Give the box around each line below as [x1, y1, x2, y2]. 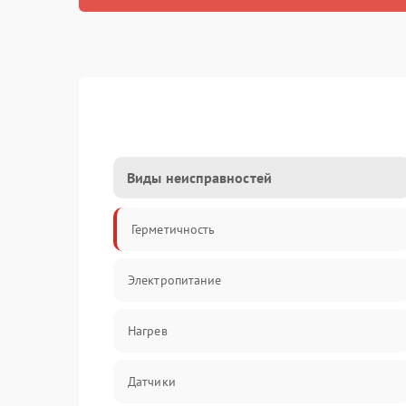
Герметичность [131, 221, 216, 237]
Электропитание [128, 272, 222, 288]
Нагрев [128, 323, 168, 339]
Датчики [128, 373, 176, 390]
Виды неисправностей [127, 169, 272, 187]
